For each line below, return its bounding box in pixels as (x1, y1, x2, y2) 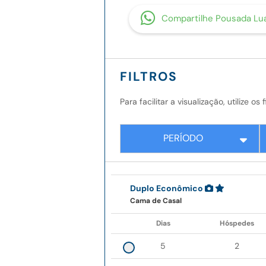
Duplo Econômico (130, 183, 203, 194)
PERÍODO (163, 132, 203, 145)
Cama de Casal (130, 196, 182, 206)
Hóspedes (219, 218, 254, 229)
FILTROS (120, 68, 178, 85)
